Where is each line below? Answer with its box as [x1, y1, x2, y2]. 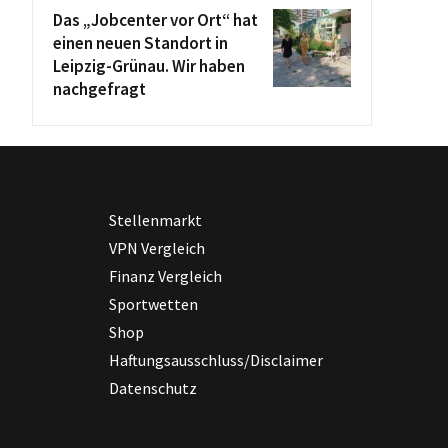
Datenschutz [109, 378, 198, 398]
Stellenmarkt [109, 210, 203, 230]
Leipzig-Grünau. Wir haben [53, 55, 245, 77]
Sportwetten [109, 294, 199, 314]
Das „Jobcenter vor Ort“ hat [53, 9, 258, 31]
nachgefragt [53, 78, 146, 100]
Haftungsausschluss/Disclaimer [109, 350, 324, 370]
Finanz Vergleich [109, 266, 223, 286]
